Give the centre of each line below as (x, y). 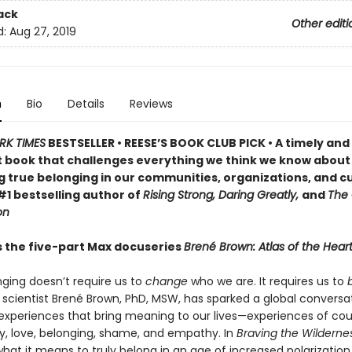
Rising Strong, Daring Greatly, (222, 195)
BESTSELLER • (84, 143)
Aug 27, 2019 (42, 32)
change (166, 281)
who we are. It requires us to (267, 281)
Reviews (151, 104)
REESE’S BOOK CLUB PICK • (198, 143)
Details (86, 104)
